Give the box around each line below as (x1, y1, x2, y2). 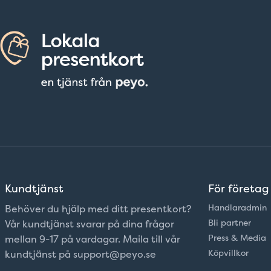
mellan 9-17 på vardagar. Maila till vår (5, 233, 180, 246)
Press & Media (208, 232, 266, 243)
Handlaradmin (208, 202, 267, 213)
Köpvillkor (208, 247, 249, 258)
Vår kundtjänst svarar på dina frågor (5, 218, 174, 230)
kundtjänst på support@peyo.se (5, 248, 156, 261)
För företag (208, 181, 269, 195)
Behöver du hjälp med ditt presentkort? (5, 203, 191, 215)
